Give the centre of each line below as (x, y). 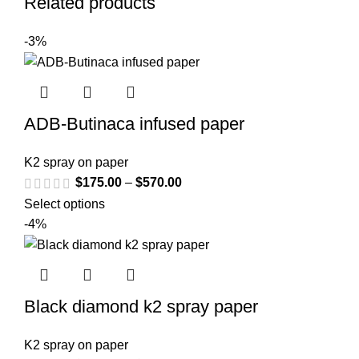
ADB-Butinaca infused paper (134, 124)
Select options (65, 204)
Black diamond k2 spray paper (141, 306)
